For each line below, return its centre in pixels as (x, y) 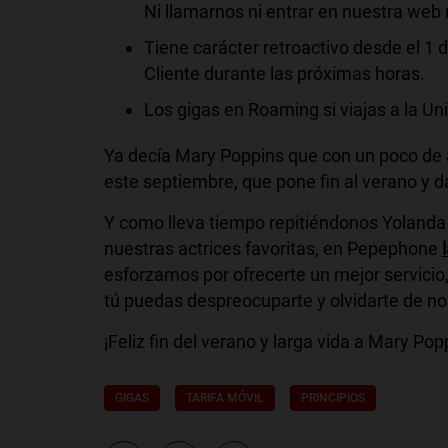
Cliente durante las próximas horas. (284, 73)
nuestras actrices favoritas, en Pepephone (272, 248)
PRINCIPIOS (332, 397)
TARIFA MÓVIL (224, 397)
